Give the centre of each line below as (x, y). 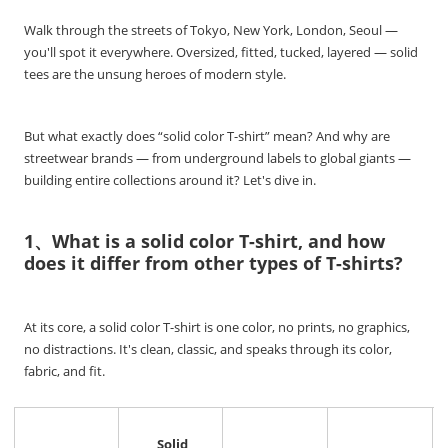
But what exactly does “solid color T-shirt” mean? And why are (207, 136)
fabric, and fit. (65, 371)
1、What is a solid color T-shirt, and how (205, 241)
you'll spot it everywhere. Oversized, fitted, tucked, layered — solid (221, 52)
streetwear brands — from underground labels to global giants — (218, 158)
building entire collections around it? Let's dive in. (170, 180)
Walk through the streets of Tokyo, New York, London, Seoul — (211, 30)
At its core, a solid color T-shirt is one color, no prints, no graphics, (217, 327)
